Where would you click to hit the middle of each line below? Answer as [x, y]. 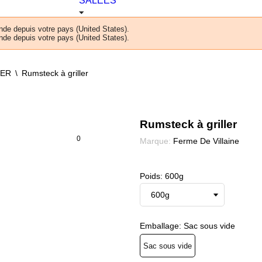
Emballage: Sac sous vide [187, 226]
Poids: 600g [162, 176]
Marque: [155, 141]
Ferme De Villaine [206, 141]
